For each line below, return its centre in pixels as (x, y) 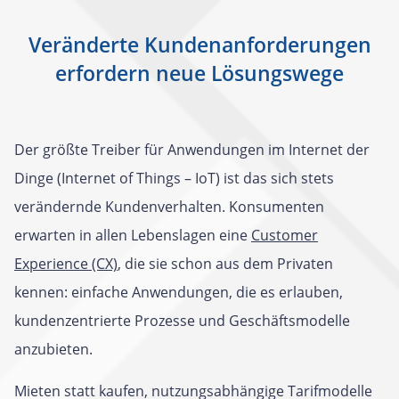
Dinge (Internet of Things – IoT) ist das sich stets (174, 178)
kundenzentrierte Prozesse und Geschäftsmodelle (182, 321)
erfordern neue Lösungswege (199, 73)
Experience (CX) (66, 264)
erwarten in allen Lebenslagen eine (133, 235)
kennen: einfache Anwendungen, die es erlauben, (179, 292)
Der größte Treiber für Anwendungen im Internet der (192, 150)
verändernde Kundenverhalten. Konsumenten (169, 207)
